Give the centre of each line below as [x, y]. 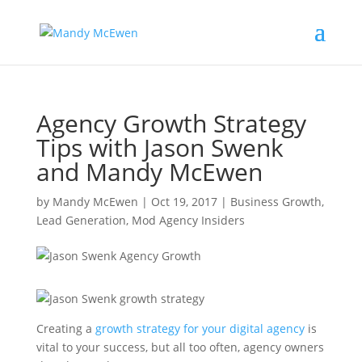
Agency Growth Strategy [171, 123]
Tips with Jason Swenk [160, 147]
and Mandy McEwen [149, 172]
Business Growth [276, 202]
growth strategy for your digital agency [200, 328]
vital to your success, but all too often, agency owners [180, 347]
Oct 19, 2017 [184, 202]
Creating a [65, 328]
